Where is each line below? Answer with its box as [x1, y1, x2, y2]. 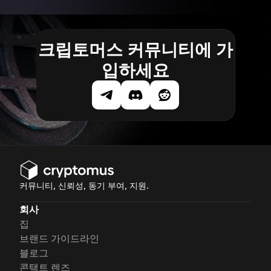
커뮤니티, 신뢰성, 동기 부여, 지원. [19, 180, 149, 191]
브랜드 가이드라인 [19, 232, 99, 245]
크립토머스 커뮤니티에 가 [38, 39, 233, 60]
